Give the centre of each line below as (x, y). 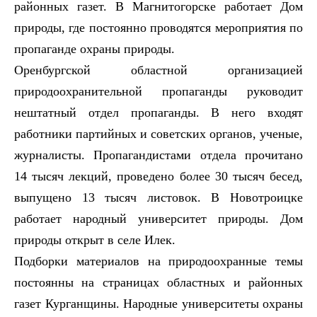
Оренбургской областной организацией (158, 70)
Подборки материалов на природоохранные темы (158, 261)
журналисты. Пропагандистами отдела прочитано (158, 155)
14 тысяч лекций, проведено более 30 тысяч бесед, (158, 176)
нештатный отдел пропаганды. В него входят (158, 112)
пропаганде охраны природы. (94, 48)
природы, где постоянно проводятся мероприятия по (158, 27)
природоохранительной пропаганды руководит (158, 91)
